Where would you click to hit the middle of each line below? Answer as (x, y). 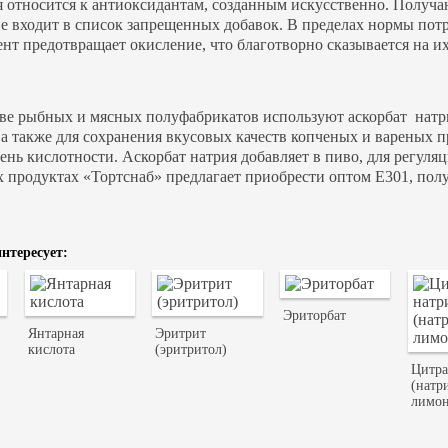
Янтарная (55, 334)
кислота (51, 350)
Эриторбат (315, 316)
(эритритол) (191, 350)
